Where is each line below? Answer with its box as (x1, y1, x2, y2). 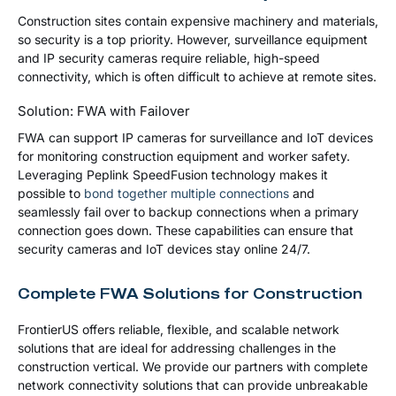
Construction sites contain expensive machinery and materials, (18, 12, 378, 28)
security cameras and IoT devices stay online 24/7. (18, 240, 310, 256)
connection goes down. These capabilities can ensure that (18, 222, 354, 238)
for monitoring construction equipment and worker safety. (18, 148, 350, 164)
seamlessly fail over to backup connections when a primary (18, 203, 359, 219)
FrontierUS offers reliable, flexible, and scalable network (18, 321, 339, 337)
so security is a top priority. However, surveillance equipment (18, 31, 368, 47)
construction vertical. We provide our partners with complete (18, 358, 368, 374)
